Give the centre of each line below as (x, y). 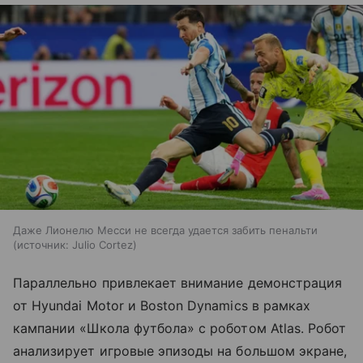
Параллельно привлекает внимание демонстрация (178, 282)
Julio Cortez (102, 244)
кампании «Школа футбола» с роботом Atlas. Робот (180, 328)
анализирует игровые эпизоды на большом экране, (180, 350)
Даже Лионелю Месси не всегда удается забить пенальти (165, 230)
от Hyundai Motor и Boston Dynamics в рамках (162, 305)
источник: (43, 244)
